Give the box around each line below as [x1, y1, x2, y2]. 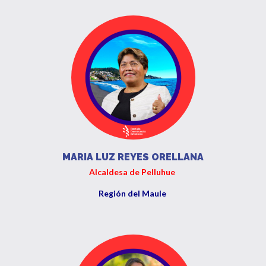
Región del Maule [98, 188, 168, 198]
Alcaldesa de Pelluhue [89, 167, 177, 177]
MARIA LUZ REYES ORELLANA [62, 151, 204, 163]
